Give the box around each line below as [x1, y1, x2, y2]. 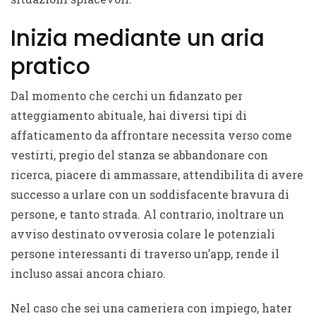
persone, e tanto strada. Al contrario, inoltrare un [11, 207, 284, 222]
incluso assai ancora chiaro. [11, 266, 166, 281]
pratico [11, 51, 90, 83]
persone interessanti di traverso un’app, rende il [11, 246, 279, 262]
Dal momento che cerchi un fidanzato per [11, 88, 243, 104]
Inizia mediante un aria [11, 23, 265, 54]
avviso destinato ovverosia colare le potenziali [11, 226, 275, 242]
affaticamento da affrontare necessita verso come [11, 128, 292, 143]
